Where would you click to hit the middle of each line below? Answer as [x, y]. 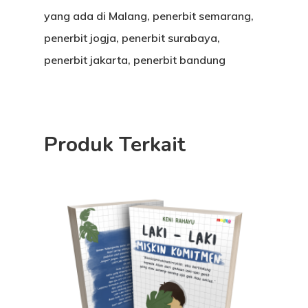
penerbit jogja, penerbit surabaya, [132, 38]
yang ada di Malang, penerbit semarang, [149, 16]
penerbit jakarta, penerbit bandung [135, 60]
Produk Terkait [115, 145]
